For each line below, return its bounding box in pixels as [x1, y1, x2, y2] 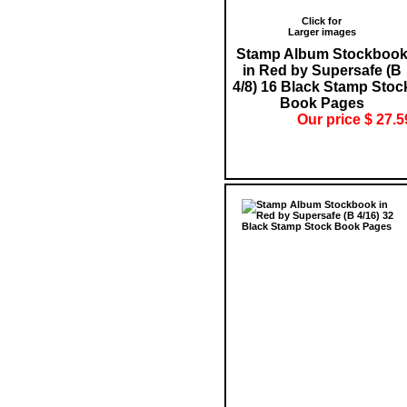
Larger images [287, 25, 356, 37]
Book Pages [279, 94, 364, 111]
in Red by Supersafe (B [242, 62, 402, 78]
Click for [302, 15, 342, 26]
